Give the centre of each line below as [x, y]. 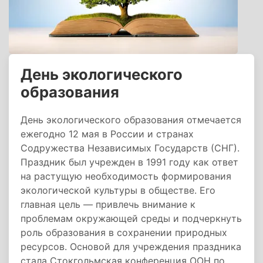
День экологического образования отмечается [131, 120]
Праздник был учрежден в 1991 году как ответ [129, 162]
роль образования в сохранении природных [124, 232]
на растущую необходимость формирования [126, 176]
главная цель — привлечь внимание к [108, 204]
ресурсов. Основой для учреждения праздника [131, 247]
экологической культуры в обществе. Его [118, 190]
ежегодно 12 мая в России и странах [107, 134]
